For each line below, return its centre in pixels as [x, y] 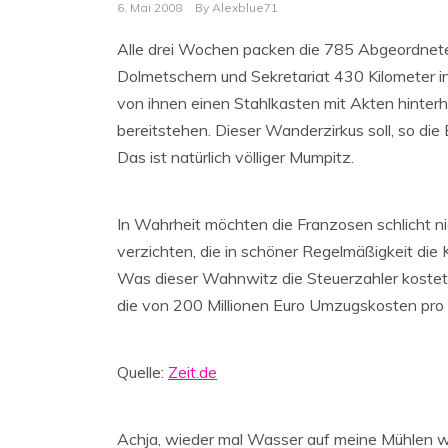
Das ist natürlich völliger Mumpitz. [235, 157]
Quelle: [142, 372]
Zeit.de [192, 372]
